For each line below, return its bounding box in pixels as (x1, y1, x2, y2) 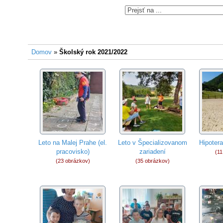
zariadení (139, 148, 166, 155)
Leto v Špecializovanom (117, 139, 187, 146)
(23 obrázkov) (55, 158, 90, 164)
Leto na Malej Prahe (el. (38, 139, 108, 146)
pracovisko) (56, 148, 90, 155)
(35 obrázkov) (135, 158, 170, 164)
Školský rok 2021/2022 (59, 48, 128, 56)
